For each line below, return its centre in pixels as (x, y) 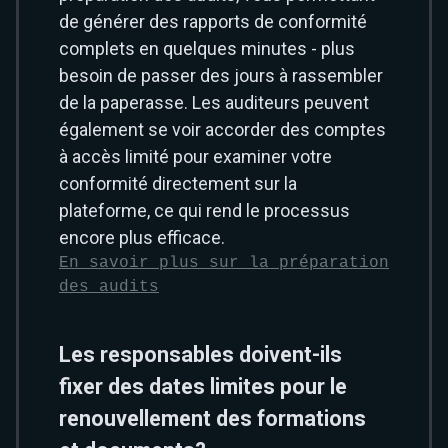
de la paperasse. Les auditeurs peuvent (214, 102)
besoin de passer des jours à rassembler (221, 75)
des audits (109, 287)
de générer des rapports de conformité (213, 21)
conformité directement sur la (178, 183)
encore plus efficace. (142, 237)
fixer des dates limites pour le (203, 386)
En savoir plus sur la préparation (224, 263)
